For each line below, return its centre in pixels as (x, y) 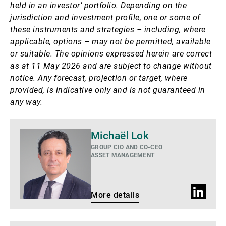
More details (115, 195)
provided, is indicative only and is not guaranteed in (108, 90)
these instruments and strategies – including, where (108, 29)
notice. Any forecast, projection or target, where (99, 78)
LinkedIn (209, 192)
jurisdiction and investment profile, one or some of (105, 17)
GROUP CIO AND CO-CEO (127, 147)
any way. (27, 102)
